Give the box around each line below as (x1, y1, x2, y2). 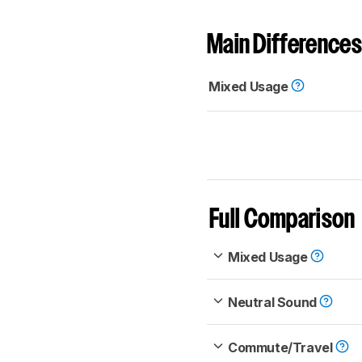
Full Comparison (209, 208, 356, 233)
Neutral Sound (228, 294, 320, 311)
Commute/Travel (228, 339, 335, 356)
